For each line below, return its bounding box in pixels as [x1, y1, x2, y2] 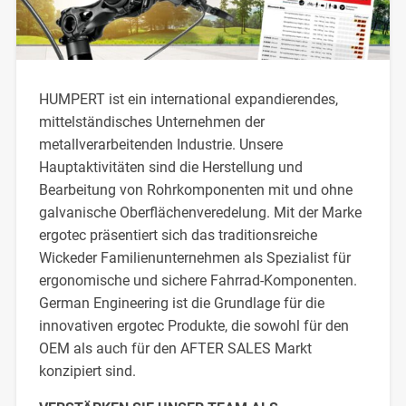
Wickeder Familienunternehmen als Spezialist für [38, 248, 351, 266]
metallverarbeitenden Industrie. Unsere [38, 135, 283, 153]
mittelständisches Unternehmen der [38, 112, 265, 130]
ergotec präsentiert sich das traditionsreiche [38, 226, 317, 244]
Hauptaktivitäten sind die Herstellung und [38, 158, 303, 176]
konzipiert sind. [38, 362, 136, 380]
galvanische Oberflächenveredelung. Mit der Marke [38, 203, 362, 221]
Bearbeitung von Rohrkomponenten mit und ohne [38, 180, 353, 198]
